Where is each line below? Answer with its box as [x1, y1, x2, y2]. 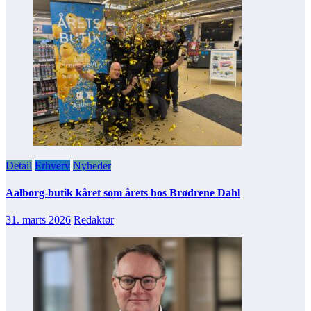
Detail [6, 159, 32, 171]
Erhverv [35, 159, 70, 171]
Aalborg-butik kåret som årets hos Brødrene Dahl [6, 187, 240, 199]
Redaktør [74, 214, 114, 226]
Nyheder [73, 159, 111, 171]
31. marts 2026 [6, 214, 71, 226]
